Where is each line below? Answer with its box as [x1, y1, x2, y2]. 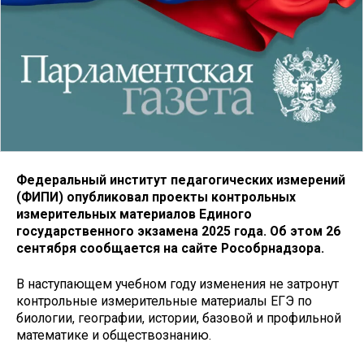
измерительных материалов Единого [16, 206, 252, 222]
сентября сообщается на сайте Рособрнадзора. [16, 240, 324, 256]
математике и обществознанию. [16, 327, 211, 344]
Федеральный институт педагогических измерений [16, 171, 345, 188]
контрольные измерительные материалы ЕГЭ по [16, 293, 312, 310]
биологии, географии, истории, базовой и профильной [16, 310, 341, 327]
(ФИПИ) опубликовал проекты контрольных [16, 188, 296, 205]
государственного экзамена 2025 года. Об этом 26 [16, 223, 340, 239]
